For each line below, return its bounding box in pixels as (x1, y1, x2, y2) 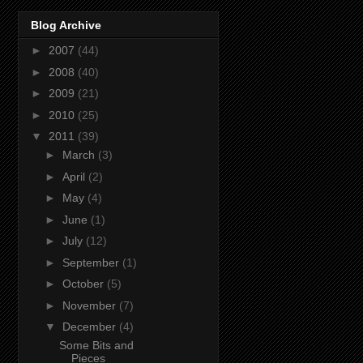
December (62, 320, 119, 334)
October (62, 277, 107, 291)
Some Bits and (58, 339, 134, 352)
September (62, 255, 122, 269)
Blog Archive (31, 19, 101, 32)
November (62, 298, 119, 312)
